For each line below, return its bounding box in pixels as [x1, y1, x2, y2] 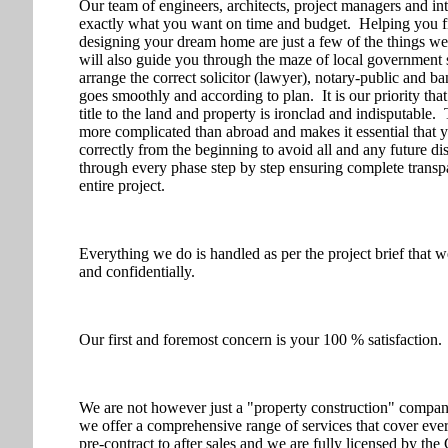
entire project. [79, 177, 165, 195]
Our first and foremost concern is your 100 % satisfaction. [79, 331, 442, 349]
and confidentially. [79, 263, 195, 281]
